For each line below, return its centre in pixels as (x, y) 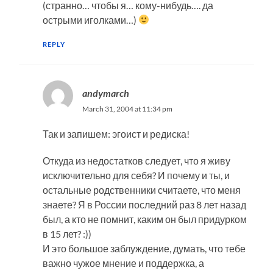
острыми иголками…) (90, 19)
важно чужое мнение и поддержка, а (123, 263)
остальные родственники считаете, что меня (141, 190)
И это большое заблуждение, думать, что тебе (144, 248)
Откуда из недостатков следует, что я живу (136, 160)
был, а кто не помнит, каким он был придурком (144, 219)
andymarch (105, 93)
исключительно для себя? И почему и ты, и (136, 175)
